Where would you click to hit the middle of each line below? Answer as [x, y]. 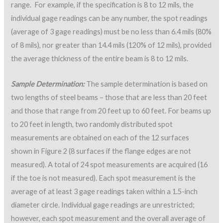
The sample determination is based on [146, 84]
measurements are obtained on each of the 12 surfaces [100, 137]
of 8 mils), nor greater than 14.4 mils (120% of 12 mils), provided [111, 45]
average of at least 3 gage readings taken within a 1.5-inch [105, 191]
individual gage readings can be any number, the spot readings [110, 18]
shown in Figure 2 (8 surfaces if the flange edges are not [101, 151]
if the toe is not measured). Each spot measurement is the [104, 178]
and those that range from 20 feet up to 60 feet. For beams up [111, 111]
